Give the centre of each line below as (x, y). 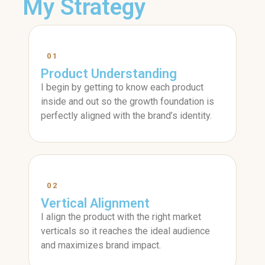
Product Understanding (109, 74)
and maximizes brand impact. (101, 245)
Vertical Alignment (95, 203)
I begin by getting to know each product (122, 87)
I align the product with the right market (121, 217)
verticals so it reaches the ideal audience (125, 231)
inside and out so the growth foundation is (127, 101)
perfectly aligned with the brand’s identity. (126, 116)
